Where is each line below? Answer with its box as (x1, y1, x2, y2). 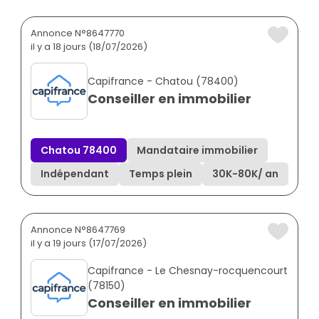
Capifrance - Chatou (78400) (88, 74, 239, 89)
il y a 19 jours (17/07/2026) (31, 236, 147, 251)
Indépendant (41, 167, 109, 182)
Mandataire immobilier (137, 142, 258, 157)
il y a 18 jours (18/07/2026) (31, 40, 147, 54)
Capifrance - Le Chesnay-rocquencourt (88, 263, 288, 278)
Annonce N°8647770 (31, 26, 125, 41)
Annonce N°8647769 (31, 223, 125, 237)
